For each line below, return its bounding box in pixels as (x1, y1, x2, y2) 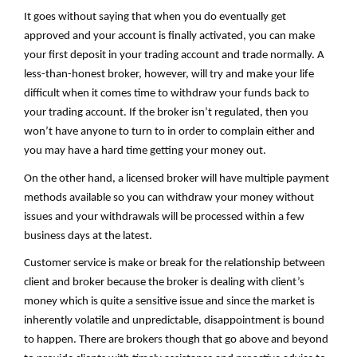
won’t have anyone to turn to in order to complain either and (24, 125, 315, 138)
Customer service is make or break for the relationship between (24, 257, 325, 270)
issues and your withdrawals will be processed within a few (24, 210, 304, 223)
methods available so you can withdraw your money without (24, 191, 314, 204)
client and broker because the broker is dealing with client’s (24, 277, 304, 289)
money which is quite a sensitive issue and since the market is (24, 296, 315, 308)
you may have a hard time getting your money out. (24, 144, 266, 157)
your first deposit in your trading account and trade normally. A (24, 49, 324, 61)
